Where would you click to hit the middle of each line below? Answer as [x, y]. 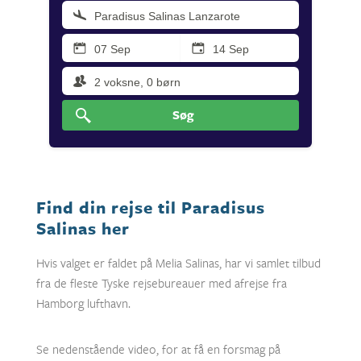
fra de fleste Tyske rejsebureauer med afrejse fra [161, 283]
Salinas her [83, 228]
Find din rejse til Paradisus [150, 207]
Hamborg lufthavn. [84, 303]
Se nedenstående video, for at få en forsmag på [158, 349]
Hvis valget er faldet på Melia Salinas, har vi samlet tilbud [178, 263]
